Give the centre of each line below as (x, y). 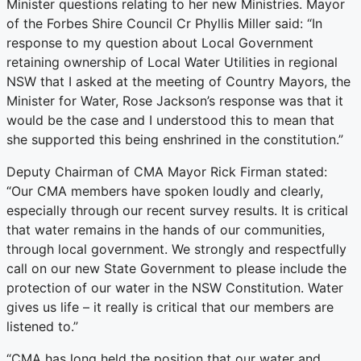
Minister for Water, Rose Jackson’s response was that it (175, 101)
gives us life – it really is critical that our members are (170, 307)
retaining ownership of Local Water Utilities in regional (172, 62)
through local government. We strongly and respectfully (176, 249)
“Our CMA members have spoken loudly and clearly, (165, 191)
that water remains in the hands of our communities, (166, 230)
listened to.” (42, 327)
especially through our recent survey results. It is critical (177, 211)
